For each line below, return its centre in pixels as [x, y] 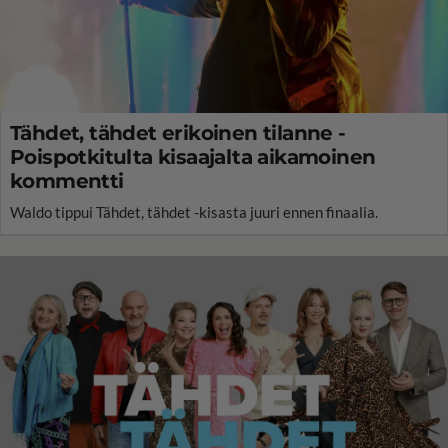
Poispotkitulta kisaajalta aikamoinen [193, 156]
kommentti [67, 180]
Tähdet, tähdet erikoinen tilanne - [178, 132]
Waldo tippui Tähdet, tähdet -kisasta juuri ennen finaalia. [194, 211]
